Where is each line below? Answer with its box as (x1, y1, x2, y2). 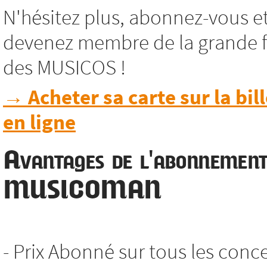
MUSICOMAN (3, 175, 161, 204)
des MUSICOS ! (3, 54, 126, 79)
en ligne (3, 109, 76, 132)
